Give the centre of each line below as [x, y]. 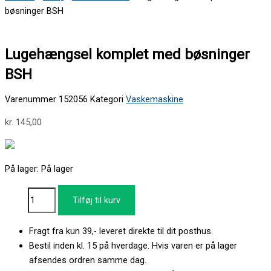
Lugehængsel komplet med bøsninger [127, 54]
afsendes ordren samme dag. [88, 260]
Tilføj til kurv [97, 200]
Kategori [107, 99]
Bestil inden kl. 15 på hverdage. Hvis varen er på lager [133, 246]
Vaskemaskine [155, 99]
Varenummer [32, 99]
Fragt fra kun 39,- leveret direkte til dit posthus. [121, 231]
